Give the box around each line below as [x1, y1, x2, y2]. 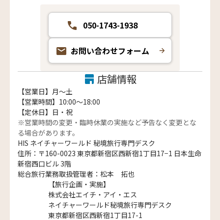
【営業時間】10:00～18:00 [18, 97, 100, 107]
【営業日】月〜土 [18, 86, 73, 97]
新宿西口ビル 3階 [18, 159, 71, 169]
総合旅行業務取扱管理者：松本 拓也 [18, 169, 135, 179]
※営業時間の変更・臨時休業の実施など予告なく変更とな [18, 117, 196, 128]
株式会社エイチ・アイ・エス [48, 190, 137, 200]
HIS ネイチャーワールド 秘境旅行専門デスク [18, 138, 155, 148]
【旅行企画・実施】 [48, 179, 110, 190]
